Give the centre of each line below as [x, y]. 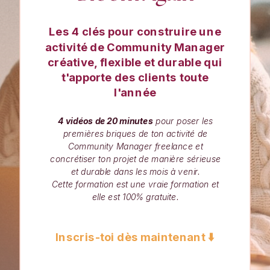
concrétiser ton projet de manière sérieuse [136, 159]
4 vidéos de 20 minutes [105, 121]
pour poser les [183, 121]
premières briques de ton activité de [136, 134]
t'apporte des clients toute [135, 77]
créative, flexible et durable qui [135, 62]
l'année [135, 93]
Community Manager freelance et [135, 146]
